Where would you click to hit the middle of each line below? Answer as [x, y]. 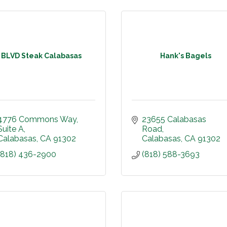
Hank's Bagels [186, 55]
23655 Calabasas [174, 119]
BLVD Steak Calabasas [41, 55]
